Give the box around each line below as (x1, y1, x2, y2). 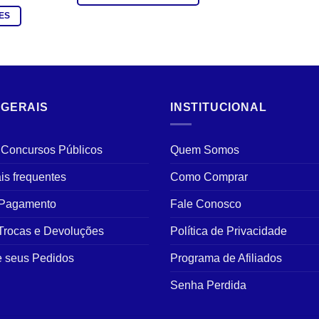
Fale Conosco (170, 198, 241, 211)
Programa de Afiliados (170, 252, 282, 265)
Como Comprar (170, 171, 248, 184)
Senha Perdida (170, 279, 246, 292)
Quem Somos (170, 144, 239, 157)
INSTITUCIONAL (170, 100, 267, 113)
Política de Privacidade (170, 225, 287, 238)
